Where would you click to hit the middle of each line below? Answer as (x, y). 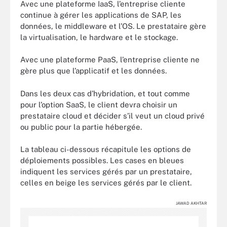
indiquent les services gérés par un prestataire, (106, 172)
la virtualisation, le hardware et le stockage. (99, 37)
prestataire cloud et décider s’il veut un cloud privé (112, 116)
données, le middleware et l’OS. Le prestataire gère (113, 26)
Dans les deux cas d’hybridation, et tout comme (105, 93)
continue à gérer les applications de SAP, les (101, 15)
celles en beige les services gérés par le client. (106, 183)
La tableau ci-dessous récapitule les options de (106, 149)
